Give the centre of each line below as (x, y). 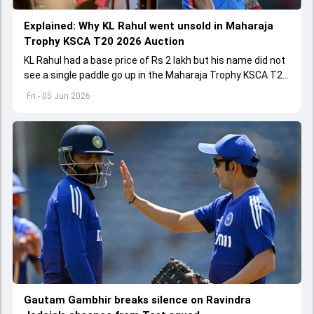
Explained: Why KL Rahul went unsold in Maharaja (149, 26)
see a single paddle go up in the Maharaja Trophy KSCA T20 (156, 75)
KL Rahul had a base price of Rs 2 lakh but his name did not (155, 60)
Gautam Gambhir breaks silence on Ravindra (137, 300)
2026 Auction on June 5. (77, 89)
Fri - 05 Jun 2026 (59, 96)
